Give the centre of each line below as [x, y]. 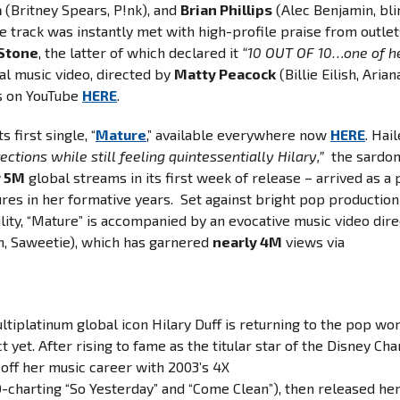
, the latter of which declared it [140, 52]
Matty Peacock [225, 74]
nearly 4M [247, 242]
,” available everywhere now [238, 134]
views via [313, 242]
